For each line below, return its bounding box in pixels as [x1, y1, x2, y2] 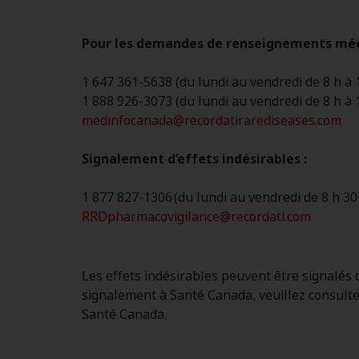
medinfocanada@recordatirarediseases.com [82, 111, 341, 131]
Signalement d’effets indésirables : [82, 150, 307, 169]
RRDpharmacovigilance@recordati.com [82, 208, 311, 227]
